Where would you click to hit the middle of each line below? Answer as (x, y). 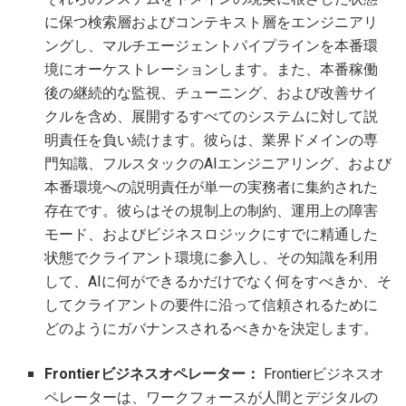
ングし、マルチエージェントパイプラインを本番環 (212, 47)
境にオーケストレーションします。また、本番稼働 (212, 70)
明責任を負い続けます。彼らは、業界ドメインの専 (212, 141)
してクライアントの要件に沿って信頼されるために (212, 306)
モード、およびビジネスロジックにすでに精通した (212, 235)
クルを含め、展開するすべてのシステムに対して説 (212, 117)
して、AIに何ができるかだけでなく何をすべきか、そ (218, 282)
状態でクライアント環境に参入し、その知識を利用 (212, 259)
